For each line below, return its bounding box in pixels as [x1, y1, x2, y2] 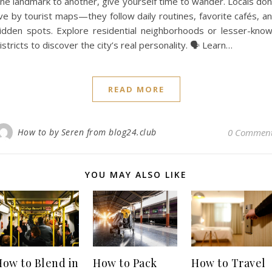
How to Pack [93, 255, 157, 270]
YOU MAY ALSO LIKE [85, 169, 187, 181]
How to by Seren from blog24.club [17, 126, 157, 138]
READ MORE [107, 84, 165, 95]
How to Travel [191, 255, 266, 270]
